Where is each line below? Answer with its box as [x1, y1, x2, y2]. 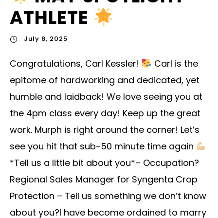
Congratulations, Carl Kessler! [10, 57, 142, 70]
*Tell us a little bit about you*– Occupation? [10, 156, 199, 169]
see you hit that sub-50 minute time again [10, 140, 196, 152]
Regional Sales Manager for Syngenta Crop [10, 173, 198, 185]
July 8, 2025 [24, 34, 68, 44]
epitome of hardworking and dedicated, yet [10, 73, 200, 86]
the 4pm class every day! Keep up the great [10, 107, 200, 119]
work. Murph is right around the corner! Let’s [10, 123, 200, 136]
